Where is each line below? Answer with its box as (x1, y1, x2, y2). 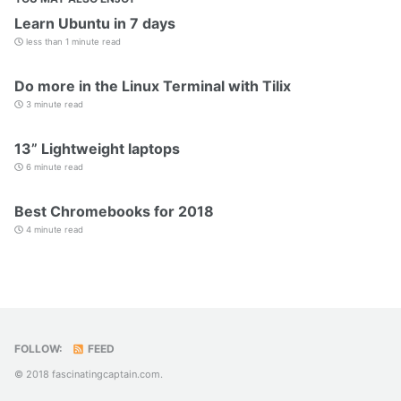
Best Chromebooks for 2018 (14, 202, 214, 221)
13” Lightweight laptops (14, 140, 180, 158)
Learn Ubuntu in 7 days (14, 14, 175, 33)
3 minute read (22, 99, 83, 110)
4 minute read (22, 225, 83, 235)
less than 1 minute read (22, 37, 121, 47)
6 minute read (22, 162, 83, 173)
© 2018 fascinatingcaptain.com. (14, 368, 163, 381)
